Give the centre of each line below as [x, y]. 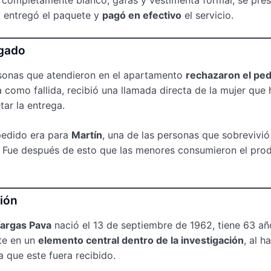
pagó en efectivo [142, 15]
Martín [87, 135]
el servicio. [207, 15]
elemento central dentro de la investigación [141, 240]
